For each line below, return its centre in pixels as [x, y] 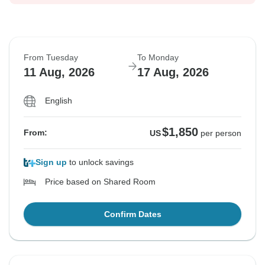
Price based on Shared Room [100, 182]
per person [221, 133]
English [59, 101]
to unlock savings [100, 162]
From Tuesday [51, 58]
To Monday [158, 58]
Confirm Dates [132, 214]
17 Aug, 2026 [173, 72]
